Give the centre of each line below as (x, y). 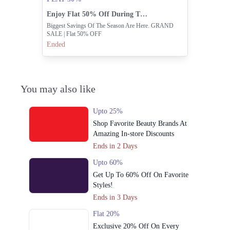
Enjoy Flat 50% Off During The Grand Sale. (143, 14)
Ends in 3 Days (115, 197)
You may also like (58, 89)
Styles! (103, 185)
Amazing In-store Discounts (134, 133)
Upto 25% (108, 111)
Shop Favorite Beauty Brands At (140, 123)
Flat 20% (107, 214)
